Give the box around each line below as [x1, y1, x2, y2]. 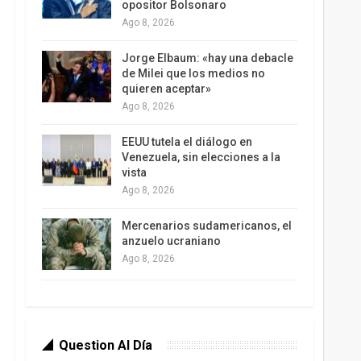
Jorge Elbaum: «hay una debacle [121, 52, 293, 65]
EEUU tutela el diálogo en [121, 135, 252, 149]
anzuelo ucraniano [121, 234, 221, 248]
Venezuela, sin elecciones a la [121, 151, 280, 164]
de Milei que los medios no [121, 67, 265, 81]
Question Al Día [58, 337, 152, 353]
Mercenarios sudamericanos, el [121, 219, 292, 233]
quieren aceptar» [121, 82, 211, 96]
